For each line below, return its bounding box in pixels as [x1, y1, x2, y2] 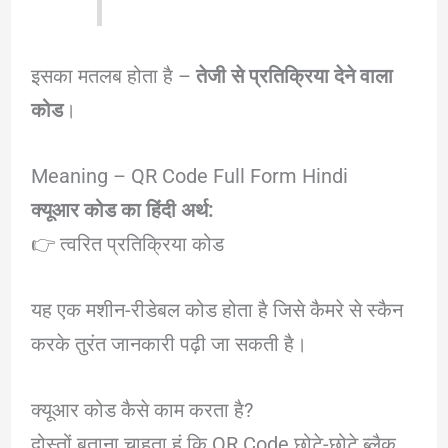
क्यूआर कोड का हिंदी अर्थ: [30, 197, 213, 222]
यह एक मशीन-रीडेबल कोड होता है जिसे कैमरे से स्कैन [30, 297, 403, 322]
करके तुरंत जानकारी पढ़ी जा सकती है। [30, 331, 307, 356]
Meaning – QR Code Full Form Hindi [30, 163, 348, 188]
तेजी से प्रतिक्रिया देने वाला [195, 63, 393, 88]
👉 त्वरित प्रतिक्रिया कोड [30, 231, 224, 256]
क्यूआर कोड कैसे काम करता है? [30, 397, 253, 422]
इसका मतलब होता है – [30, 63, 196, 88]
